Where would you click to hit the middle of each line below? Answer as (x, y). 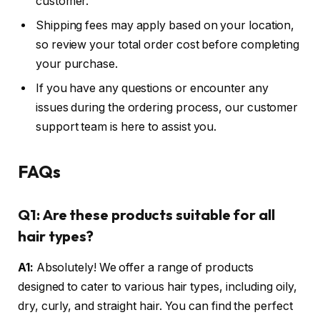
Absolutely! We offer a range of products (143, 267)
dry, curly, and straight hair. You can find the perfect (155, 306)
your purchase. (77, 64)
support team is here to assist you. (126, 126)
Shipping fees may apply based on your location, (165, 25)
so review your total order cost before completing (168, 44)
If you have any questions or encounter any (152, 88)
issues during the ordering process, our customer (167, 107)
